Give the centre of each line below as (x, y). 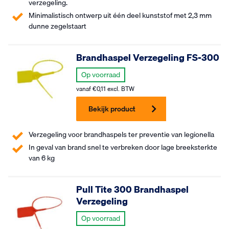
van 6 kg (42, 158)
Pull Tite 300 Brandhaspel (133, 189)
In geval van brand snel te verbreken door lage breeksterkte (123, 147)
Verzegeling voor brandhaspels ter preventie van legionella (121, 134)
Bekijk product (112, 109)
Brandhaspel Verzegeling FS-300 (148, 58)
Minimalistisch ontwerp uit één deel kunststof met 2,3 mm (120, 15)
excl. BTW (120, 89)
